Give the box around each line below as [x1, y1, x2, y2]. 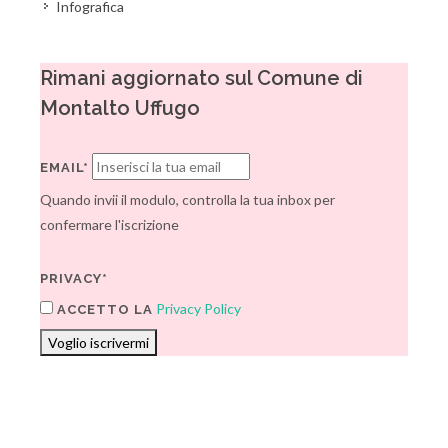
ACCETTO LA [53, 302, 153, 317]
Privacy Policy [156, 300, 241, 317]
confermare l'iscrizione [40, 216, 179, 233]
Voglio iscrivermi [48, 334, 149, 351]
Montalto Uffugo [40, 96, 200, 120]
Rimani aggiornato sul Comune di [40, 66, 363, 90]
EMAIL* [40, 160, 89, 175]
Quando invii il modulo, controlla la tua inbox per [40, 191, 335, 208]
